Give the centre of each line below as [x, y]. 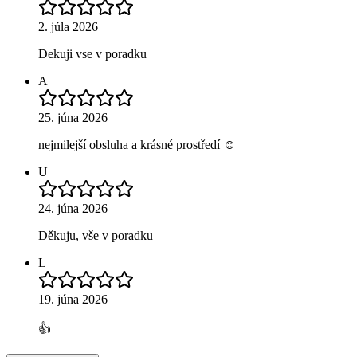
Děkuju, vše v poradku [96, 236]
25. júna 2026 [73, 118]
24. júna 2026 [73, 209]
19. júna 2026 [73, 300]
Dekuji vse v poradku [92, 54]
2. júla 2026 [68, 27]
